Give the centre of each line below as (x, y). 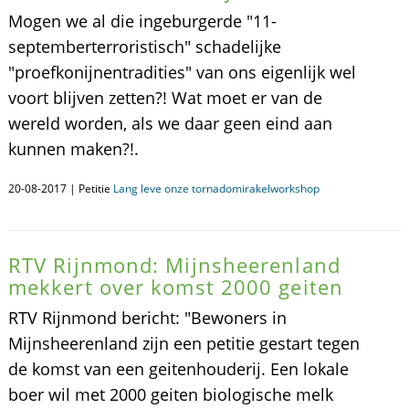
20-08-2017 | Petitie (60, 189)
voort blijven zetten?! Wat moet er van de (165, 98)
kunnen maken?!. (73, 149)
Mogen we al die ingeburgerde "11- (142, 21)
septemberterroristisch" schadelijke (144, 47)
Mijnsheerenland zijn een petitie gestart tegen (184, 343)
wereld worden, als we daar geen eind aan (170, 123)
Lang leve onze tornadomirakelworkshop (216, 189)
